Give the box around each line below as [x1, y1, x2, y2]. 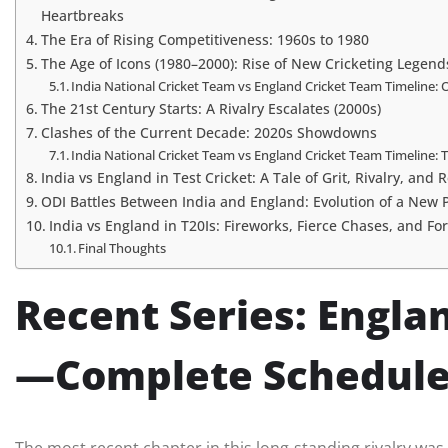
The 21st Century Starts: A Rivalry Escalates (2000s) [40, 99, 381, 119]
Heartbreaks [40, 6, 124, 26]
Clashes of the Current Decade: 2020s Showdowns [40, 123, 377, 143]
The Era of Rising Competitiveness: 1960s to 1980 [40, 30, 369, 50]
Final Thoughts [78, 239, 167, 258]
